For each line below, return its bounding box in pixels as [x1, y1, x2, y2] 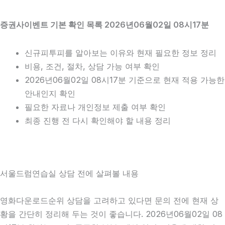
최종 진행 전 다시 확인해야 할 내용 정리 [25, 115, 171, 126]
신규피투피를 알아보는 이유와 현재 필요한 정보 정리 [25, 47, 217, 58]
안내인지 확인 [25, 88, 76, 98]
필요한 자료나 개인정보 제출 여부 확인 [25, 101, 166, 112]
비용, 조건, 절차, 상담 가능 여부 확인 [25, 61, 160, 71]
